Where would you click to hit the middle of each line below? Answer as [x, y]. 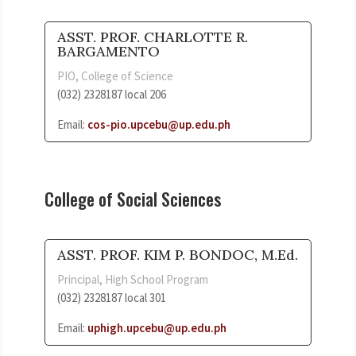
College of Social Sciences [133, 198]
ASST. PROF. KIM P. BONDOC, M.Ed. [178, 254]
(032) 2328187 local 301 [112, 297]
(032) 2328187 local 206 [112, 94]
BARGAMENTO [108, 51]
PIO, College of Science [115, 75]
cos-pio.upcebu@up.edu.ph [159, 124]
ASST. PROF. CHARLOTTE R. [153, 37]
